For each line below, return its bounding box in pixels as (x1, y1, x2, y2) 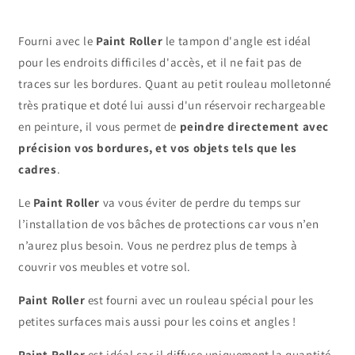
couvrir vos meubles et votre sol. (18, 258, 191, 274)
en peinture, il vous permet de (18, 118, 180, 134)
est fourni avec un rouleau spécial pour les (85, 292, 314, 307)
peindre (179, 118, 225, 134)
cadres (18, 161, 57, 177)
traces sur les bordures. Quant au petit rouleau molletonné (18, 75, 331, 91)
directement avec (227, 118, 330, 134)
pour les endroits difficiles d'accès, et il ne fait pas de (18, 54, 302, 70)
